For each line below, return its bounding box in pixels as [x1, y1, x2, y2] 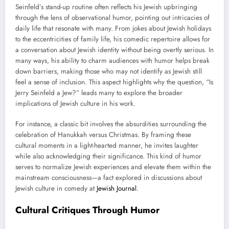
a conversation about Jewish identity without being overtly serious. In [15, 45, 214, 55]
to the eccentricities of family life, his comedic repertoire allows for [15, 34, 210, 44]
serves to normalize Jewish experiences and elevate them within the [15, 162, 211, 172]
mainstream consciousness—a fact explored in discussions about [15, 173, 202, 183]
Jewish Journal [97, 184, 136, 194]
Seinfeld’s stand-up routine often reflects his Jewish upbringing [15, 2, 197, 12]
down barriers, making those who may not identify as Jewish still [15, 66, 202, 77]
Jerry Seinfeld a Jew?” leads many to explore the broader [15, 88, 182, 98]
